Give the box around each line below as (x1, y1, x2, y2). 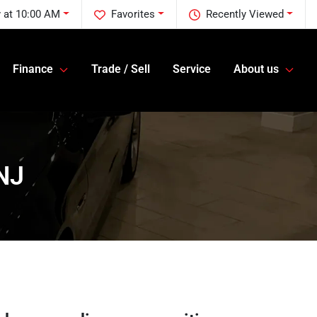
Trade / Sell (91, 62, 150, 76)
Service (173, 62, 211, 76)
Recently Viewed (206, 8, 284, 21)
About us (234, 62, 279, 76)
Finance (13, 62, 53, 76)
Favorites (111, 8, 156, 21)
